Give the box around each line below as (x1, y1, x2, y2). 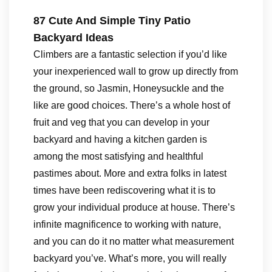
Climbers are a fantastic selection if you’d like (33, 49, 227, 59)
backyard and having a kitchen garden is (33, 134, 207, 144)
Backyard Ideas (33, 32, 114, 44)
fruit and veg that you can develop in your (33, 117, 209, 127)
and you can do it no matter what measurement (33, 236, 234, 246)
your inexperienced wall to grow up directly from (33, 66, 238, 76)
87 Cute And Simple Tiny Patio (33, 15, 191, 27)
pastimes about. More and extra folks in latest (33, 168, 226, 178)
